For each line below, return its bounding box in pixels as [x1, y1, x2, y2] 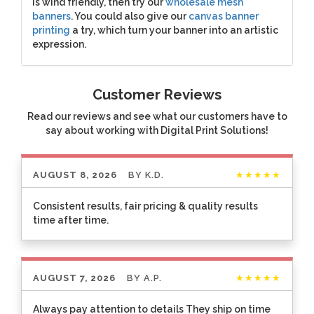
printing [32, 24, 70, 36]
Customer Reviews [93, 86, 221, 103]
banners [32, 10, 71, 22]
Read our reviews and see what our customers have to [27, 110, 287, 122]
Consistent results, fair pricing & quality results [33, 200, 258, 212]
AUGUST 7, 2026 [33, 273, 116, 284]
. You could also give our [71, 10, 189, 22]
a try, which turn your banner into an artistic [70, 24, 278, 36]
